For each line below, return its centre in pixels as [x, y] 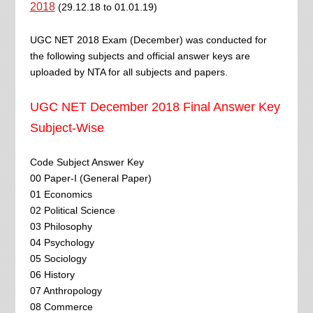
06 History [52, 274]
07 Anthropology [66, 290]
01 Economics [61, 194]
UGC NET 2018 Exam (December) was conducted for [148, 39]
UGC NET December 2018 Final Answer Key [155, 107]
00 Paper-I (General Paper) [90, 178]
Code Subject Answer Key [87, 162]
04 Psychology [62, 242]
